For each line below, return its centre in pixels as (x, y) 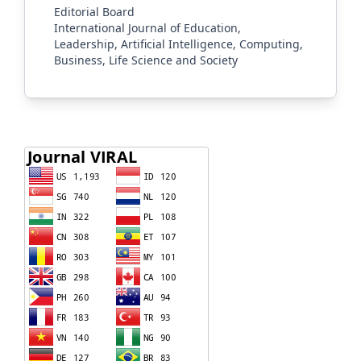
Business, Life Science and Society (146, 60)
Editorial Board (94, 11)
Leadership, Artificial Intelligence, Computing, (178, 44)
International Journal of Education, (147, 27)
